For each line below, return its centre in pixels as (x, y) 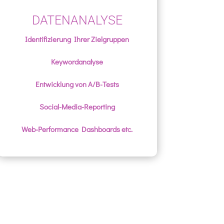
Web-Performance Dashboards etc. (77, 129)
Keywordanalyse (77, 62)
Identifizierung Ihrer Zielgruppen (77, 39)
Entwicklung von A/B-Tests (77, 84)
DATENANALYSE (77, 20)
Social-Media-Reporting (77, 107)
